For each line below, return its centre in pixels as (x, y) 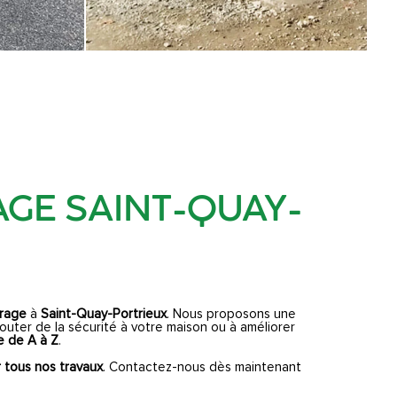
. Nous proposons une (231, 314)
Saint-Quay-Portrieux (104, 314)
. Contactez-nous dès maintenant (202, 367)
